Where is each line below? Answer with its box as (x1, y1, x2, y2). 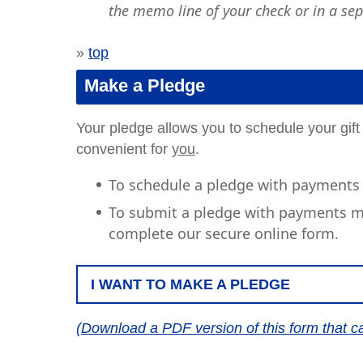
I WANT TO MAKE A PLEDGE (91, 276, 291, 293)
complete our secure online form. (109, 224, 340, 243)
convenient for (76, 141, 173, 157)
